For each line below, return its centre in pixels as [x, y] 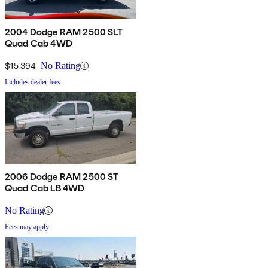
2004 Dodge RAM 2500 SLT [64, 32]
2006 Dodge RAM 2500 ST [62, 177]
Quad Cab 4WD [39, 44]
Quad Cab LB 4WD [45, 188]
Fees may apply [27, 227]
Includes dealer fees [33, 82]
